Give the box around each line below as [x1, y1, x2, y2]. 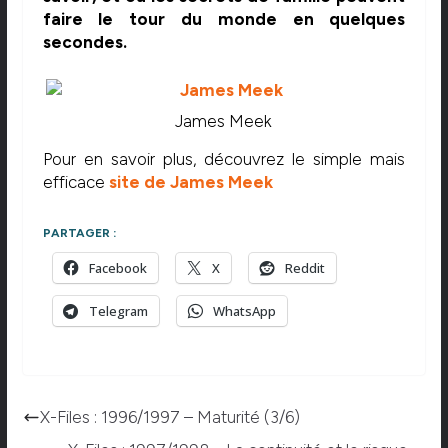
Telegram [88, 301, 148, 320]
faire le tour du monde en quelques [42, 8, 406, 29]
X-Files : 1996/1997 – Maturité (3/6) [39, 406, 300, 427]
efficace [42, 172, 109, 193]
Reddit [284, 258, 325, 277]
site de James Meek [108, 172, 273, 193]
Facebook [88, 258, 147, 277]
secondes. [42, 31, 127, 52]
